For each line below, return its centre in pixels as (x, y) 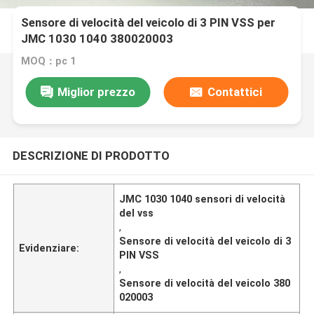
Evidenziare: (49, 248)
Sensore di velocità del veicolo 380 (205, 283)
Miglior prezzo (96, 91)
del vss (137, 213)
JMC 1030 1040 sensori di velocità (203, 199)
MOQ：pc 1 (49, 61)
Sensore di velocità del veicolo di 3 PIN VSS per (149, 23)
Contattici (234, 91)
